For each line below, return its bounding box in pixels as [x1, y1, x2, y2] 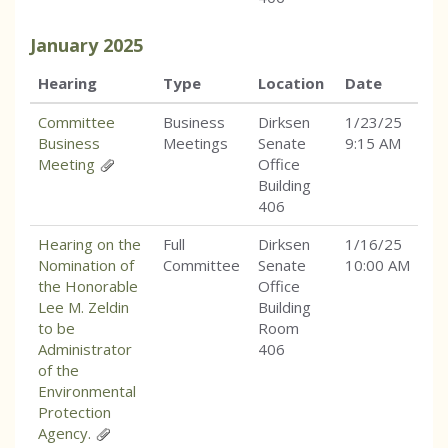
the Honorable [38, 276, 138, 297]
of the [38, 360, 79, 381]
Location [258, 73, 324, 94]
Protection [38, 402, 111, 423]
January [30, 33, 98, 58]
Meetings [163, 133, 228, 154]
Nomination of [38, 255, 134, 276]
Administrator [38, 339, 132, 360]
